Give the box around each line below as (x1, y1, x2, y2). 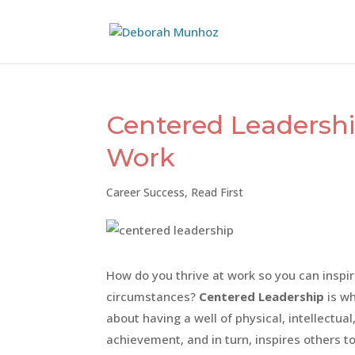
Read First (191, 185, 244, 200)
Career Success (106, 185, 185, 200)
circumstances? (106, 288, 200, 304)
